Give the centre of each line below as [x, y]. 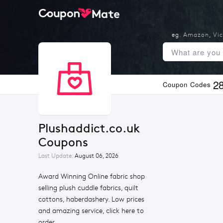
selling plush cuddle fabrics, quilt [88, 188]
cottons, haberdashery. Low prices [91, 199]
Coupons [63, 142]
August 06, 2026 [97, 156]
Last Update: [56, 156]
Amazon [196, 35]
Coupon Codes [187, 84]
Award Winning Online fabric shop [92, 176]
